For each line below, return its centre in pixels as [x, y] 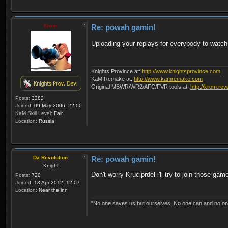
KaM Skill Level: [34, 113]
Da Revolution [50, 157]
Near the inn [52, 190]
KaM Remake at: [112, 79]
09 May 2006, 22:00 [57, 105]
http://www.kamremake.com [168, 79]
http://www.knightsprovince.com [181, 72]
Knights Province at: [117, 72]
